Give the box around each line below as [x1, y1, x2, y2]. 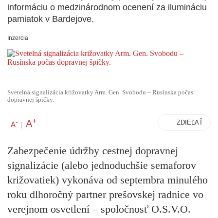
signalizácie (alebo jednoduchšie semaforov [7, 159, 196, 172]
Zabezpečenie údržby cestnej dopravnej [7, 145, 178, 157]
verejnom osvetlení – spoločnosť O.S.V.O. [7, 203, 191, 216]
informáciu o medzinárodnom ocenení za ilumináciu [7, 2, 207, 12]
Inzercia [7, 35, 28, 41]
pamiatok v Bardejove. [7, 14, 94, 24]
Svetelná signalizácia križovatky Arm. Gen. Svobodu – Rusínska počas [7, 89, 193, 96]
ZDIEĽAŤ [177, 119, 203, 126]
